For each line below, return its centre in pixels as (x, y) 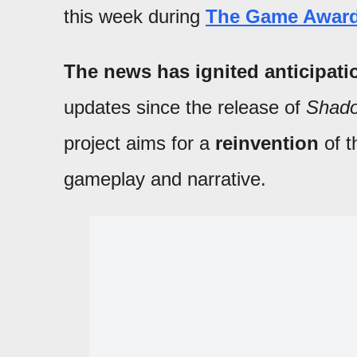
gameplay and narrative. (165, 179)
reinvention (267, 143)
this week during (135, 17)
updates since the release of (185, 108)
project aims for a (139, 143)
